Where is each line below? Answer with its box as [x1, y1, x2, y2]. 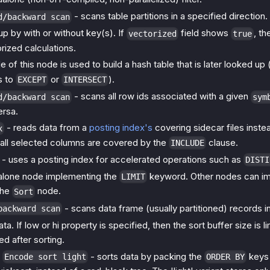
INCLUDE [171, 138, 204, 148]
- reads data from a [4, 122, 89, 134]
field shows [178, 27, 231, 39]
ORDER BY [206, 252, 245, 262]
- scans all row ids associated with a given [72, 90, 251, 102]
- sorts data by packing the [88, 250, 204, 262]
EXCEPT [17, 75, 46, 85]
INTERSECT [63, 75, 107, 85]
